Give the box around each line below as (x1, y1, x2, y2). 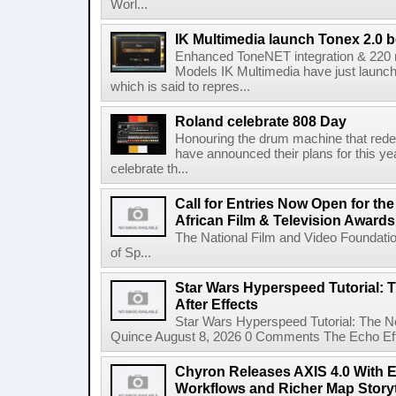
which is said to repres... (110, 80, 250, 94)
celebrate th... (110, 162, 188, 176)
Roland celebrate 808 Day (175, 113, 346, 129)
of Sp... (110, 246, 151, 260)
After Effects (175, 296, 258, 312)
